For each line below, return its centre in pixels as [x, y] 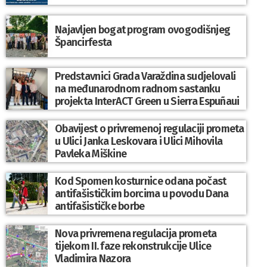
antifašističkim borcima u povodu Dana [142, 193]
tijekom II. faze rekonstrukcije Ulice [133, 246]
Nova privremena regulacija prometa [136, 233]
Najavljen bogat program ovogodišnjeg [143, 30]
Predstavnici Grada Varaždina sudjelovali [145, 76]
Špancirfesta [83, 43]
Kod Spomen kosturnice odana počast [141, 181]
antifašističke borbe [100, 206]
